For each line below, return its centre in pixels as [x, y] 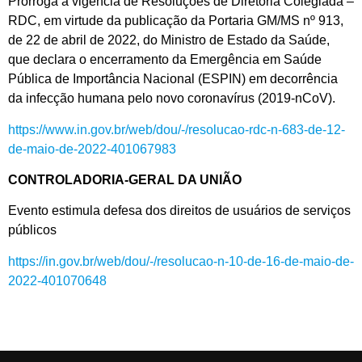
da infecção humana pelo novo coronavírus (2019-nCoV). [172, 99]
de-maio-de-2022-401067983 [92, 149]
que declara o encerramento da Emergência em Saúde [165, 60]
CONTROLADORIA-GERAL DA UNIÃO [125, 179]
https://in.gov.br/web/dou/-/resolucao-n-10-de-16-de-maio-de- [181, 261]
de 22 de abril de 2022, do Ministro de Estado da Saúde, [169, 40]
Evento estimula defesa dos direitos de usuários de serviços [179, 211]
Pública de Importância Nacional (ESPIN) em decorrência [173, 79]
